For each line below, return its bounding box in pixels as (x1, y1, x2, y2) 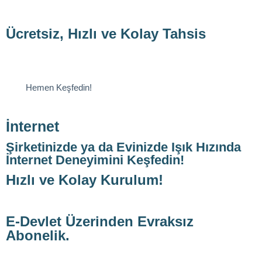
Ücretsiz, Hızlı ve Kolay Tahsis (6, 25, 206, 42)
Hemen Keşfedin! (26, 82, 92, 92)
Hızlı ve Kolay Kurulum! (6, 172, 163, 188)
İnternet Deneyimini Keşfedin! (6, 153, 184, 168)
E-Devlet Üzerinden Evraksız (6, 213, 194, 230)
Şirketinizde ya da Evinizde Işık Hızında (6, 140, 241, 155)
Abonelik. (6, 227, 70, 244)
